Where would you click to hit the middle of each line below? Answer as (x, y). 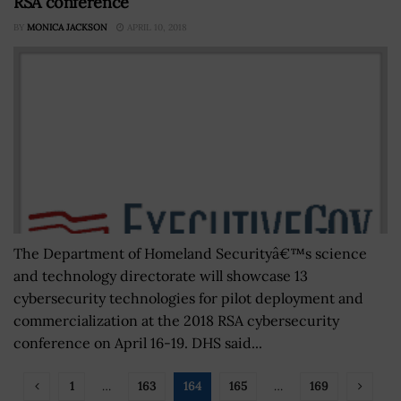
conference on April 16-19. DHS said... (138, 343)
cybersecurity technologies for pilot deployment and (188, 298)
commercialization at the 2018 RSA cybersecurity (176, 320)
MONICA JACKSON (67, 27)
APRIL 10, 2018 (156, 27)
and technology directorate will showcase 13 (161, 276)
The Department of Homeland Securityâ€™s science (190, 253)
